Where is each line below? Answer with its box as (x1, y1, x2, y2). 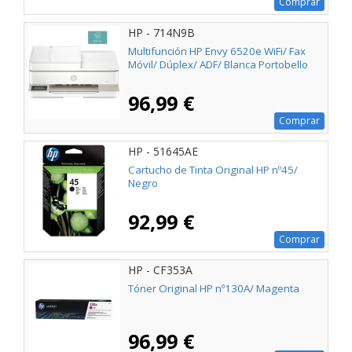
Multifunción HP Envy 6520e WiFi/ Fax (128, 43, 306, 58)
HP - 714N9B (128, 25, 195, 41)
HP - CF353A (128, 262, 192, 278)
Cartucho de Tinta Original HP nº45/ (128, 162, 298, 177)
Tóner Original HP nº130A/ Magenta (128, 280, 299, 295)
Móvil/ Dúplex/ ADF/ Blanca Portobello (128, 57, 308, 71)
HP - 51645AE (128, 144, 198, 159)
